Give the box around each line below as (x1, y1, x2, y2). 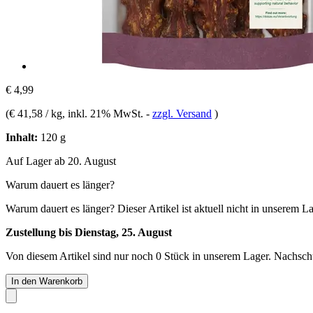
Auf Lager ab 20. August (6, 154, 116, 167)
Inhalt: (6, 131, 38, 143)
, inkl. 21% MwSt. (62, 107, 146, 119)
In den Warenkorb (11, 275, 82, 286)
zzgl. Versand (152, 107, 212, 119)
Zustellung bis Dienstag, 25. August (6, 226, 172, 238)
